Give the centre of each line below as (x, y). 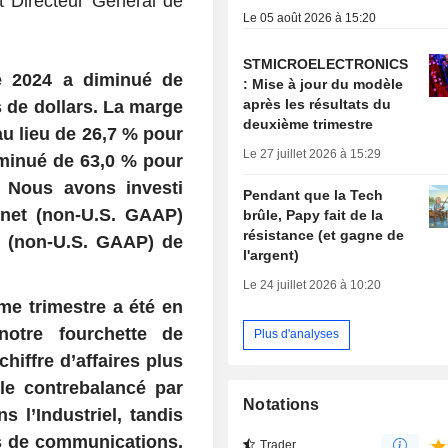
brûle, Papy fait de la (313, 214)
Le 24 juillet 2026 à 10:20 (312, 284)
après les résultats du (317, 103)
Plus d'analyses (297, 334)
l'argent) (271, 254)
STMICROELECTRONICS (326, 63)
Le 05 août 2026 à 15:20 (310, 17)
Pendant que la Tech (313, 194)
